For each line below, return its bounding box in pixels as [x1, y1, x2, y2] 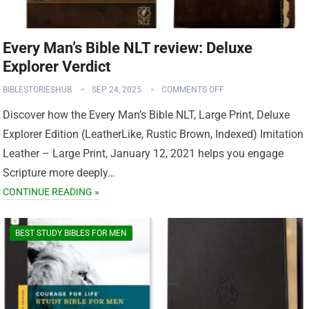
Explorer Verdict [3, 57, 111, 75]
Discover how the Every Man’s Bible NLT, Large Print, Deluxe [3, 108, 290, 121]
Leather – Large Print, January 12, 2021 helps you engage [3, 146, 284, 160]
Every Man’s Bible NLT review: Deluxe [3, 39, 253, 57]
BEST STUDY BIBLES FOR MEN [15, 228, 128, 238]
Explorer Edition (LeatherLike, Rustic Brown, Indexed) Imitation [3, 127, 304, 141]
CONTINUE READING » [3, 186, 100, 197]
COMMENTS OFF [161, 84, 225, 94]
